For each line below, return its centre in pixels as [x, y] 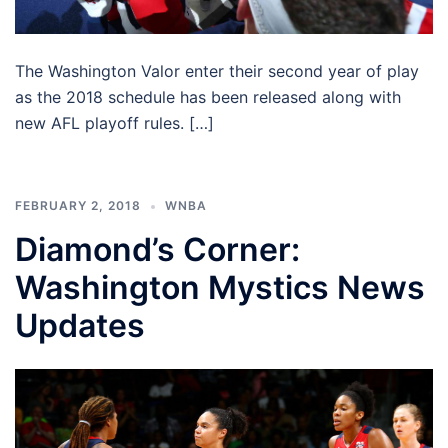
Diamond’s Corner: [157, 250]
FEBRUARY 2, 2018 [78, 206]
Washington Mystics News [220, 288]
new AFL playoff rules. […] [114, 123]
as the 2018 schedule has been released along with [208, 97]
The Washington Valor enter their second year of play [217, 71]
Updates [80, 326]
